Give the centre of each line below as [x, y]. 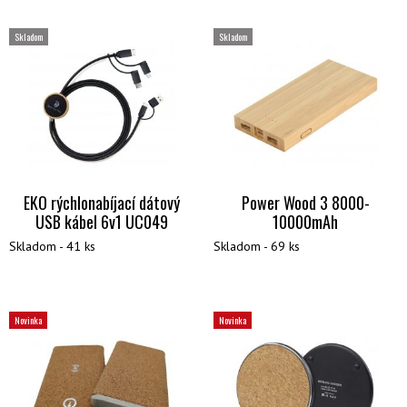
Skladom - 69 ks [256, 247]
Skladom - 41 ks [52, 247]
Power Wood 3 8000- [305, 203]
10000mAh [306, 222]
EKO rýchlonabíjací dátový [101, 203]
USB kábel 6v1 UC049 [101, 222]
